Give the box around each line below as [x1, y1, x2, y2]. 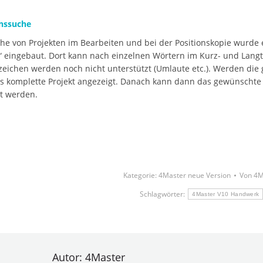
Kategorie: [123, 170, 159, 180]
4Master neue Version [158, 170, 231, 180]
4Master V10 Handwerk [192, 191, 259, 197]
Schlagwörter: [140, 188, 187, 199]
